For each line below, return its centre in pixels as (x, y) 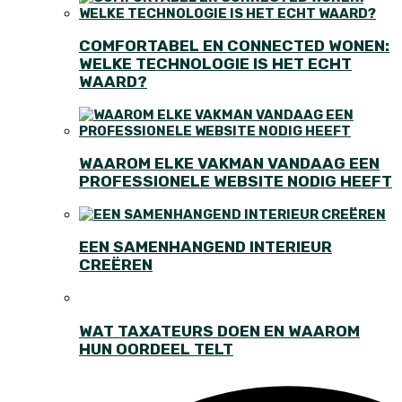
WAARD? (113, 82)
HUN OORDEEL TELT (156, 349)
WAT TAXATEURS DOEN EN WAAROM (219, 331)
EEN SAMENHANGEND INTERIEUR (205, 247)
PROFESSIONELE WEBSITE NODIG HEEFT (236, 182)
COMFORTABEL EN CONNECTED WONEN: (234, 46)
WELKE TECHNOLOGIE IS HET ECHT (215, 64)
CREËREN (116, 265)
